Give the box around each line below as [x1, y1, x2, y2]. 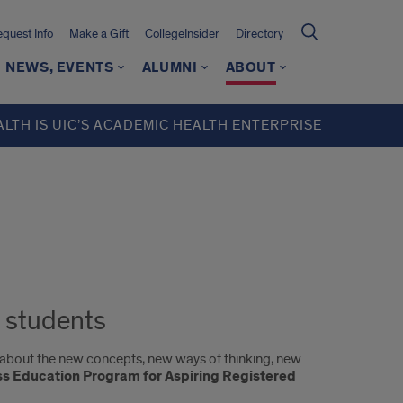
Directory [236, 26, 283, 41]
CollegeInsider [145, 26, 219, 41]
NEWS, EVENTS [5, 58, 114, 77]
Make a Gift [69, 26, 129, 41]
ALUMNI [141, 58, 198, 77]
